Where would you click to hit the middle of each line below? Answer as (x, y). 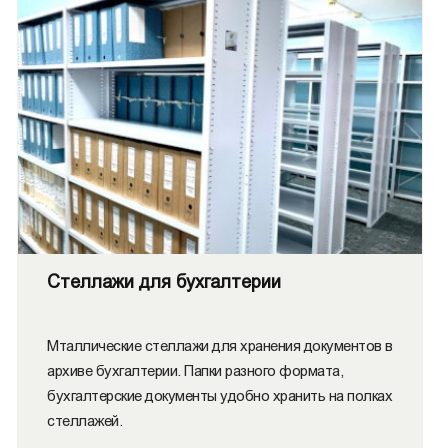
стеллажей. (84, 420)
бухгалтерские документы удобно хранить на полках (219, 395)
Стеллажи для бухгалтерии (164, 282)
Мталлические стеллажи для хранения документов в (220, 345)
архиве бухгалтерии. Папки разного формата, (195, 370)
